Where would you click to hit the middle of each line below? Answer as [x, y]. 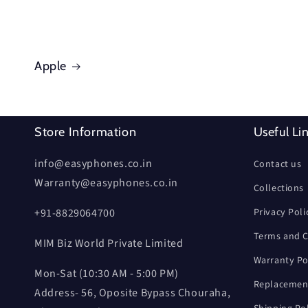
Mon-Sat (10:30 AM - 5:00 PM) [107, 274]
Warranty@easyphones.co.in [106, 183]
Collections [279, 189]
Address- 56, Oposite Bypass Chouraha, [133, 293]
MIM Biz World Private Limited [109, 244]
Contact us [277, 165]
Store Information [86, 132]
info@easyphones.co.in [93, 164]
